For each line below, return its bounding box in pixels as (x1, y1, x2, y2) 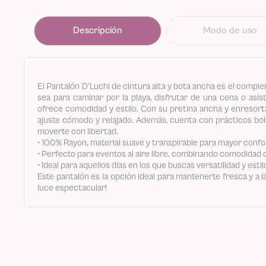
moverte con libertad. (37, 126, 119, 136)
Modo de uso (203, 25, 258, 35)
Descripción (72, 25, 122, 35)
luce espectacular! (37, 183, 107, 192)
